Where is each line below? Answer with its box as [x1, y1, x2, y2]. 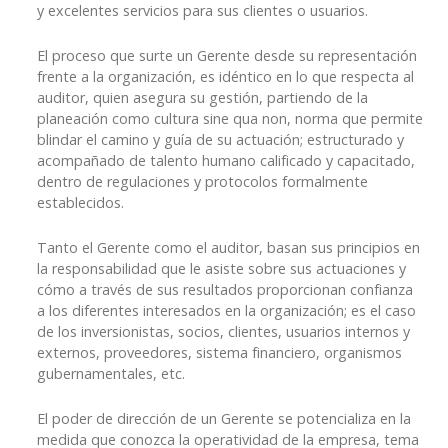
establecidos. [37, 193, 124, 213]
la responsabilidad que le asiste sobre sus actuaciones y [37, 259, 406, 279]
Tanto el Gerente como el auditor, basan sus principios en [37, 238, 420, 258]
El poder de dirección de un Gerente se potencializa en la [37, 409, 411, 429]
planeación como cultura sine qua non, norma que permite [37, 109, 423, 129]
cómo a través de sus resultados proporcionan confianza [37, 280, 413, 300]
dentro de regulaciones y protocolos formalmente [37, 172, 368, 192]
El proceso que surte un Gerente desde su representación [37, 46, 417, 66]
